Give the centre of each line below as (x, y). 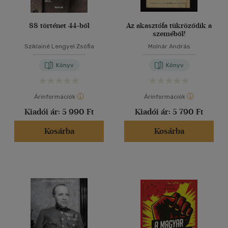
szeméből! (169, 34)
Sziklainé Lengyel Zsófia (59, 46)
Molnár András (169, 46)
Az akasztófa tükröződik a (169, 26)
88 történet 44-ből (59, 26)
